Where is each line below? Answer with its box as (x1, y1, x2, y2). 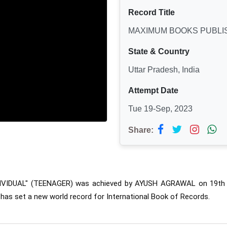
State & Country (128, 47, 190, 56)
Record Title (128, 8, 175, 17)
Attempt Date (128, 86, 178, 95)
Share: (128, 126, 154, 134)
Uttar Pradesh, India (128, 65, 200, 74)
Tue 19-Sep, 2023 (128, 104, 193, 113)
